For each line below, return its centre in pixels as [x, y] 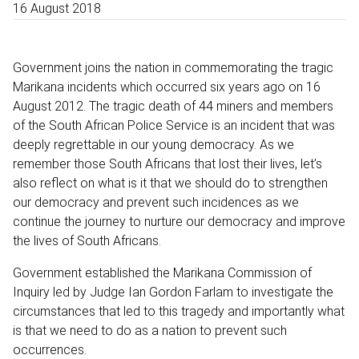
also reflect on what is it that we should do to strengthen [170, 183]
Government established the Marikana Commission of [162, 272]
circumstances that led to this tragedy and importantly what [179, 311]
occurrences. [50, 349]
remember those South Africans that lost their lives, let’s [167, 163]
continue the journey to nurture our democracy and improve [179, 221]
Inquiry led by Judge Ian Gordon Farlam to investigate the [173, 292]
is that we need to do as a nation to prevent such [150, 330]
